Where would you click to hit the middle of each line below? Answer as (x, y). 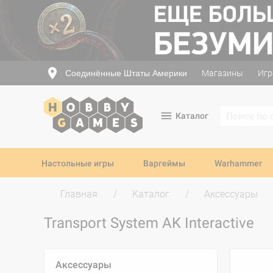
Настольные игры (78, 163)
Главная (79, 194)
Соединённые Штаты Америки (126, 73)
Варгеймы (164, 163)
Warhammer (238, 163)
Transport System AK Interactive (151, 223)
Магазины (222, 73)
